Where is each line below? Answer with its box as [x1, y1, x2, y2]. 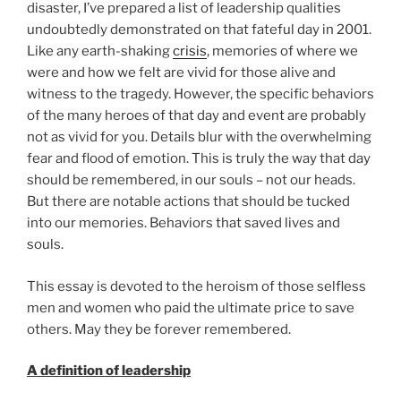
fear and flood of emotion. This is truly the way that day [27, 150, 371, 167]
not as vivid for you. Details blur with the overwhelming [27, 129, 371, 146]
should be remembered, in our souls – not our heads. [27, 172, 355, 189]
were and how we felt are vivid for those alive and [27, 64, 336, 81]
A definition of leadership [27, 363, 191, 380]
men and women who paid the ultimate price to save [27, 299, 354, 316]
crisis [173, 43, 207, 60]
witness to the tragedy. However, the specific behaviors [27, 86, 374, 103]
